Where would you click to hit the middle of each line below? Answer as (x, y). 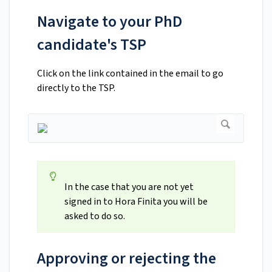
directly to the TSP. (76, 88)
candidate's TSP (92, 45)
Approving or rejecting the (127, 259)
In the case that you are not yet (129, 187)
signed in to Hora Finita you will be (136, 202)
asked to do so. (96, 216)
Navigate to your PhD (110, 22)
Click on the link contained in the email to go (130, 74)
